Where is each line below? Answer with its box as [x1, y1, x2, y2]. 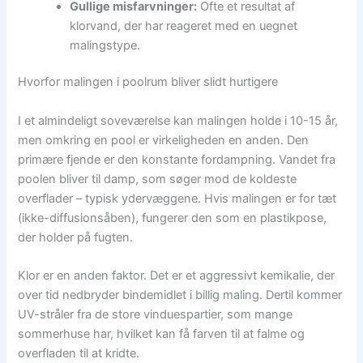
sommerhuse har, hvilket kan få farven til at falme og [18, 327, 305, 342]
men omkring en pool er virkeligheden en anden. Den [18, 132, 310, 147]
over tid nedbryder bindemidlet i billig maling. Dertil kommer [18, 288, 343, 303]
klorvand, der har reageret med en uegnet [70, 18, 298, 33]
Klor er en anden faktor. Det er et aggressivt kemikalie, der [18, 268, 335, 284]
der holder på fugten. [18, 229, 134, 245]
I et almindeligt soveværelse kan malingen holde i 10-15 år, [18, 113, 339, 128]
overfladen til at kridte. [18, 346, 140, 361]
